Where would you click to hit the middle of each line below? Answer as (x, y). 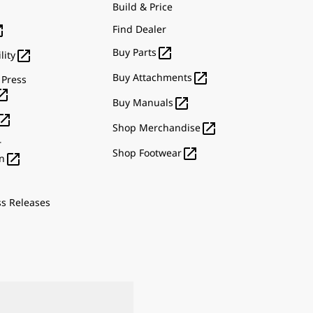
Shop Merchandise (156, 127)
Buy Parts (134, 52)
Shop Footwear (147, 152)
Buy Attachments (152, 77)
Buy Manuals (143, 102)
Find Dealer (139, 29)
